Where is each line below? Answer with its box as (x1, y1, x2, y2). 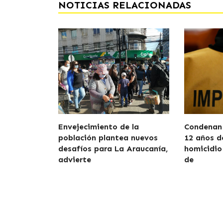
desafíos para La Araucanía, (58, 144, 168, 153)
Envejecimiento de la (58, 122, 139, 131)
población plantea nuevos (58, 133, 158, 142)
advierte (58, 155, 91, 164)
